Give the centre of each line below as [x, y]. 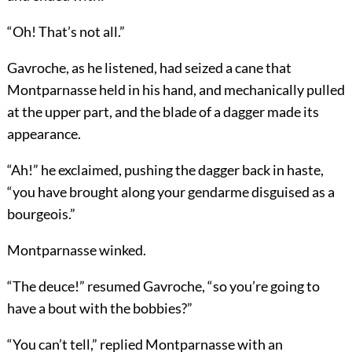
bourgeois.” [41, 213]
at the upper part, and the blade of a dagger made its [163, 111]
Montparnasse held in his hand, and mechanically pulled [176, 89]
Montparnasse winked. [76, 249]
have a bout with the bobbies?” [99, 308]
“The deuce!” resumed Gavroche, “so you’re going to [163, 286]
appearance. [44, 133]
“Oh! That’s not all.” [66, 31]
